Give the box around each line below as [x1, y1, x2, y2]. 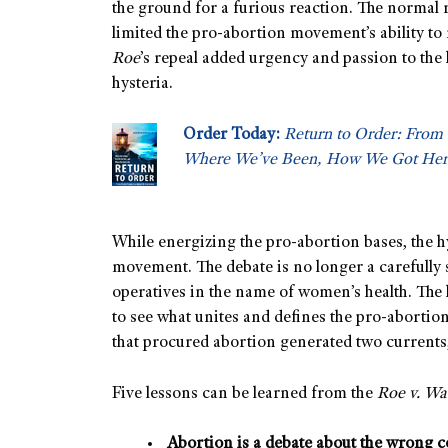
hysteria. [112, 76, 173, 94]
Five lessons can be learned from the [112, 385, 377, 403]
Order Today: [182, 126, 280, 144]
